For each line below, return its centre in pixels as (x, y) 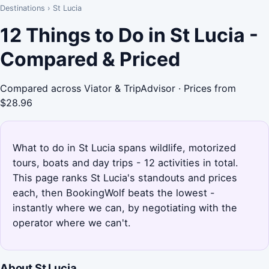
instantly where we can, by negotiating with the (125, 207)
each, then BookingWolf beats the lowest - (114, 192)
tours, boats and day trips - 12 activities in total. (125, 162)
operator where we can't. (72, 222)
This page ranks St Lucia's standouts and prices (125, 177)
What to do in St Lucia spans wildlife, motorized (124, 147)
